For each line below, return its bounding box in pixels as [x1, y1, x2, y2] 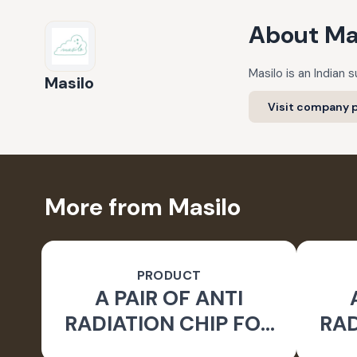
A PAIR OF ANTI [95, 284, 243, 312]
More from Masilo [45, 191, 241, 223]
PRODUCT [136, 267, 202, 284]
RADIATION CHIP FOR [65, 310, 273, 338]
